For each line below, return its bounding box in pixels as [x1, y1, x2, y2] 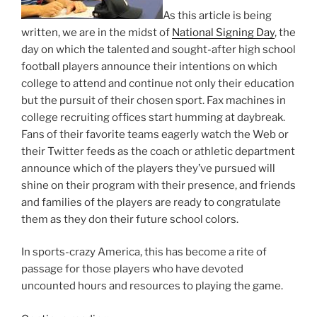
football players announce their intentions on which [21, 59, 277, 73]
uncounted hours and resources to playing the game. [21, 279, 283, 292]
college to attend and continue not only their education [21, 76, 294, 90]
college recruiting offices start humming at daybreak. [21, 110, 285, 124]
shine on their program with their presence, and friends [21, 178, 296, 192]
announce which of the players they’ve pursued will [21, 161, 275, 175]
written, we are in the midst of [21, 25, 172, 39]
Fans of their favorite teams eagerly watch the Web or [21, 127, 289, 141]
